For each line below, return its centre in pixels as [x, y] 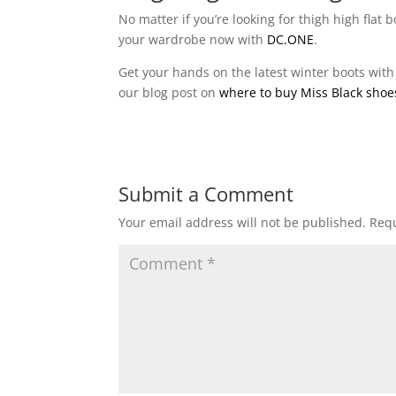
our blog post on [169, 92]
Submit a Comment [206, 193]
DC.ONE [291, 39]
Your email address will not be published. [243, 222]
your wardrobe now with [193, 39]
